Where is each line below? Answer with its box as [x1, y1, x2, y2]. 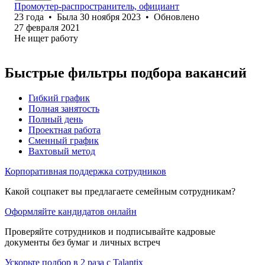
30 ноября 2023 [80, 11, 141, 22]
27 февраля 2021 [14, 22, 80, 33]
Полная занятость [28, 103, 99, 114]
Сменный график [28, 135, 99, 146]
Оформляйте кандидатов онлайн [5, 206, 137, 216]
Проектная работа [28, 124, 101, 135]
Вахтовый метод [28, 146, 95, 156]
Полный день [28, 114, 83, 124]
